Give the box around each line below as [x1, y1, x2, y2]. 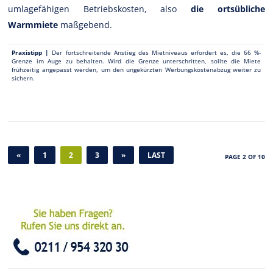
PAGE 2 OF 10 [224, 152, 265, 161]
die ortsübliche [191, 2, 265, 15]
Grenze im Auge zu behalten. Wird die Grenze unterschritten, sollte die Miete [12, 56, 261, 65]
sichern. [12, 73, 35, 82]
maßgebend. [58, 18, 113, 30]
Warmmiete [8, 18, 58, 30]
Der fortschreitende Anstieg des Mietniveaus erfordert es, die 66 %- [49, 48, 261, 57]
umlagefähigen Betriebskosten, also [8, 2, 191, 15]
